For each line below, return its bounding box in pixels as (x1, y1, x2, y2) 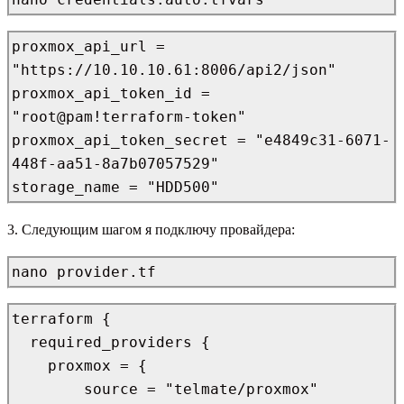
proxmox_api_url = (12, 37, 165, 55)
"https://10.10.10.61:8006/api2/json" (12, 60, 336, 78)
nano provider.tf (12, 262, 156, 280)
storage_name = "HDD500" (12, 178, 219, 196)
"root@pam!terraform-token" (12, 107, 246, 125)
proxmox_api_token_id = (12, 84, 210, 102)
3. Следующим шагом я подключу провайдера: (7, 221, 295, 237)
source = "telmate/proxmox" (12, 380, 84, 398)
